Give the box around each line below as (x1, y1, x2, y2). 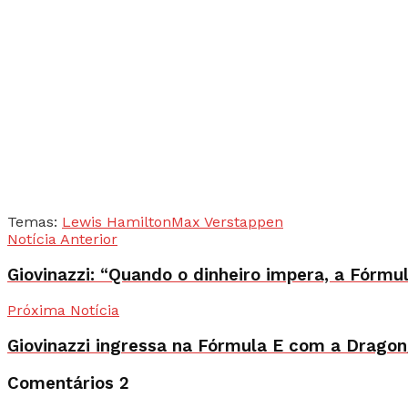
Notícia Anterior (7, 229, 117, 248)
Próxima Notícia (7, 301, 119, 320)
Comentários (7, 372, 119, 393)
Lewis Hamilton (62, 212, 171, 230)
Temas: (7, 212, 57, 230)
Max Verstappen (171, 212, 283, 230)
